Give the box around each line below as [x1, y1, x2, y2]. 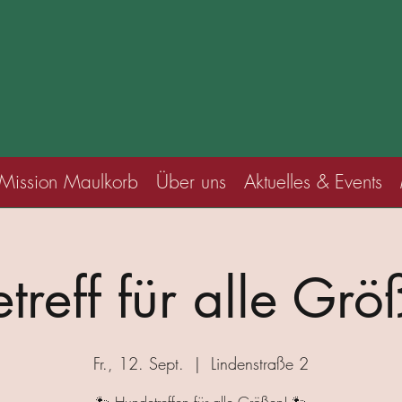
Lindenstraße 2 [211, 353, 309, 374]
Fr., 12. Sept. [93, 353, 184, 374]
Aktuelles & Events [244, 170, 382, 194]
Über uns [156, 170, 226, 194]
